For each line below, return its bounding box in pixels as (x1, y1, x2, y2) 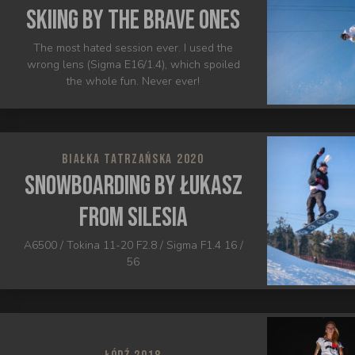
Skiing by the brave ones (26, 4, 240, 36)
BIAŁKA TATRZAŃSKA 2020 (62, 151, 204, 167)
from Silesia (78, 201, 188, 234)
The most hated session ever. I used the (33, 40, 233, 55)
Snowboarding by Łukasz (24, 170, 242, 202)
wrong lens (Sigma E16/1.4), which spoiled (26, 57, 240, 72)
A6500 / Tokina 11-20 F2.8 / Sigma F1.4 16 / (23, 238, 243, 253)
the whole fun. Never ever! (67, 74, 200, 89)
